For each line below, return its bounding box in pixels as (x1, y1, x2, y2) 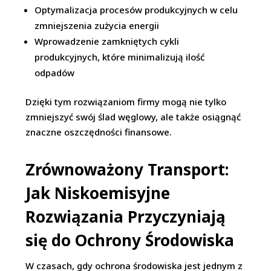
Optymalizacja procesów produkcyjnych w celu (34, 4, 238, 16)
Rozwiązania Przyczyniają (25, 206, 226, 228)
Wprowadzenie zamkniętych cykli (34, 35, 180, 48)
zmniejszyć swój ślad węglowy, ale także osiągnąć (25, 111, 241, 123)
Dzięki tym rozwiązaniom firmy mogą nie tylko (25, 96, 227, 108)
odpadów (34, 67, 75, 79)
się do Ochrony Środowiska (25, 229, 235, 252)
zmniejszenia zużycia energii (34, 19, 160, 32)
